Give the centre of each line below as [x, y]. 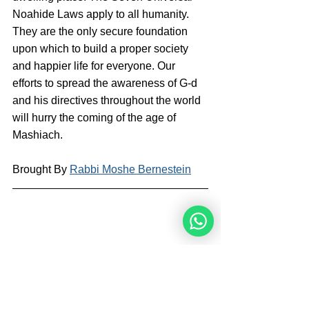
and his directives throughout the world [108, 101]
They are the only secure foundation [101, 32]
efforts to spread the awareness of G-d [106, 83]
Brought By [41, 170]
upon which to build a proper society [102, 49]
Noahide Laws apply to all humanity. [102, 14]
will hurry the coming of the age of [96, 118]
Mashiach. [38, 135]
